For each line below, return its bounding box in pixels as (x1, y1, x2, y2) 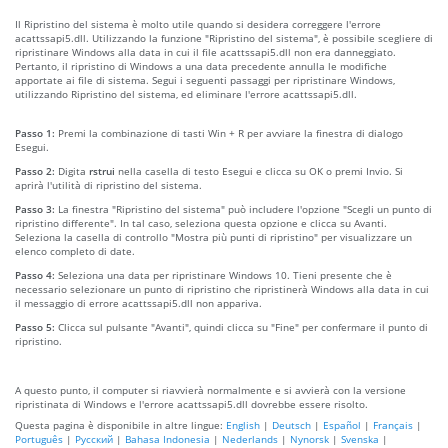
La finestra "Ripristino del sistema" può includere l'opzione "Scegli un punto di (58, 201, 432, 216)
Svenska (341, 431, 379, 446)
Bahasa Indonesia (125, 431, 210, 446)
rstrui (89, 163, 115, 178)
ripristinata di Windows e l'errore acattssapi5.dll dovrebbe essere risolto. (15, 396, 368, 411)
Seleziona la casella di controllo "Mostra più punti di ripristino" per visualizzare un (15, 229, 412, 244)
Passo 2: (15, 163, 58, 178)
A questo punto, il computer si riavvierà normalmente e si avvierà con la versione (15, 382, 406, 397)
